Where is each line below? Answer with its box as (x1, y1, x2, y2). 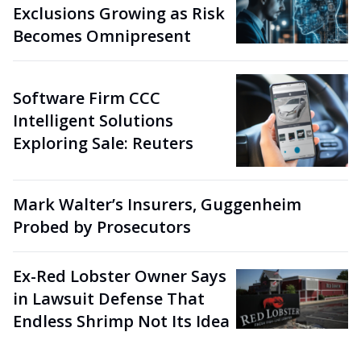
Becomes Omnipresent (13, 25, 191, 47)
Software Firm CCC (13, 86, 160, 109)
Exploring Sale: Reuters (13, 131, 193, 154)
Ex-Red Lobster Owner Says (13, 265, 226, 288)
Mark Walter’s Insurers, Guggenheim (13, 193, 301, 216)
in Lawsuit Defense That (13, 288, 205, 310)
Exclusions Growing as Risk (13, 2, 225, 24)
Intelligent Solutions (13, 109, 173, 131)
